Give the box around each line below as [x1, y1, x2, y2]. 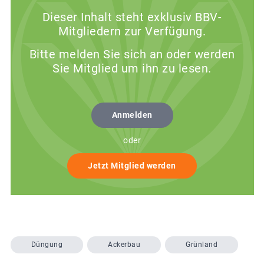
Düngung [31, 240, 62, 249]
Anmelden [111, 110, 153, 120]
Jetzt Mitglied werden [88, 161, 176, 171]
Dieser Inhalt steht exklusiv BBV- [42, 10, 222, 25]
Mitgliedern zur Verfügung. [58, 24, 206, 39]
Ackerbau [108, 240, 140, 249]
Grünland [186, 240, 217, 249]
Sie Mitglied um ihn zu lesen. [52, 61, 212, 76]
